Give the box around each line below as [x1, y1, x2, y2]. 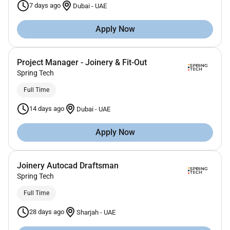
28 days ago [29, 208, 64, 216]
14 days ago [29, 105, 64, 113]
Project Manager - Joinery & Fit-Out [17, 57, 147, 68]
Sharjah [76, 208, 100, 216]
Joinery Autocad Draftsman [17, 161, 119, 171]
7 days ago [29, 2, 61, 10]
